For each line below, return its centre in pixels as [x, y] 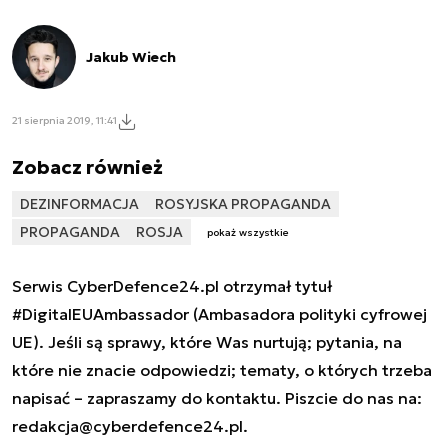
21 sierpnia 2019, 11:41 [64, 120]
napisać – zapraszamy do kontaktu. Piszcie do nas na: [217, 398]
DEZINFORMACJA [79, 203]
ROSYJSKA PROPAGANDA [243, 203]
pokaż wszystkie [248, 233]
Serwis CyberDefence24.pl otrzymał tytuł [172, 286]
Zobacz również [87, 166]
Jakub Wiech [131, 56]
